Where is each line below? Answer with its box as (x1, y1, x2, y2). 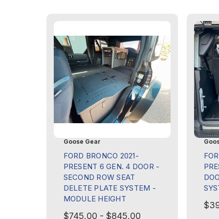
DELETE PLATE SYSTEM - (63, 183, 156, 193)
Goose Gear (63, 137, 101, 145)
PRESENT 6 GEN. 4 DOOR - (63, 161, 160, 171)
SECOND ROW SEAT (63, 172, 135, 182)
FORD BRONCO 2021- (63, 151, 139, 160)
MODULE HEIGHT (63, 194, 126, 203)
